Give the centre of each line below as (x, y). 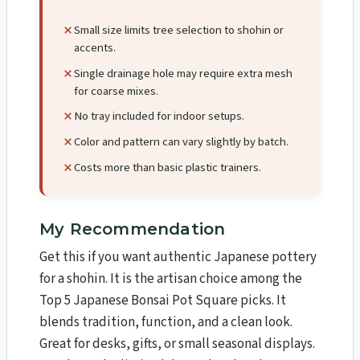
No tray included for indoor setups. (159, 117)
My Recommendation (133, 229)
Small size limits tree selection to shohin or (179, 31)
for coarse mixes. (116, 91)
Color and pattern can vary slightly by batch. (181, 142)
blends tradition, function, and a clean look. (166, 323)
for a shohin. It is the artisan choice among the (171, 279)
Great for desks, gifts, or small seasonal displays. (177, 344)
